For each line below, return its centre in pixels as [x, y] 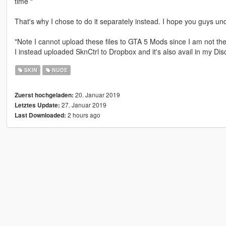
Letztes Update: [37, 105]
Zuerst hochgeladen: [44, 95]
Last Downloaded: [40, 115]
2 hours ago [83, 115]
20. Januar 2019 [97, 94]
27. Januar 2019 [83, 104]
